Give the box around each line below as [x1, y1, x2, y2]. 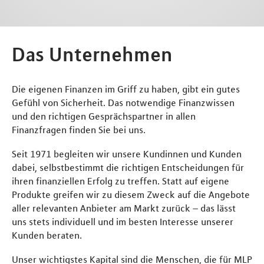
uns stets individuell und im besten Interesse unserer [12, 215, 233, 227]
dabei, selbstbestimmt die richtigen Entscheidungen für [12, 161, 244, 173]
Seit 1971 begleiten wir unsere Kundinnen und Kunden [12, 147, 242, 160]
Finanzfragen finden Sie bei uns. [12, 124, 146, 136]
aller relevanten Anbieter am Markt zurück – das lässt [12, 202, 236, 214]
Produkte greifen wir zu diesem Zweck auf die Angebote [12, 188, 250, 200]
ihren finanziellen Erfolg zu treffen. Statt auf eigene [12, 174, 229, 187]
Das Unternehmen [12, 42, 173, 66]
